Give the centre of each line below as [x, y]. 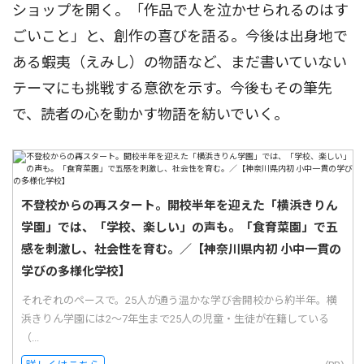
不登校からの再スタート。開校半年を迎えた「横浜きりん [180, 206]
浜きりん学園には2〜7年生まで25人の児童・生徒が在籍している [175, 319]
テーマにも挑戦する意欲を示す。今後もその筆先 [172, 89]
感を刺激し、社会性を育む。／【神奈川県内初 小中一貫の [181, 250]
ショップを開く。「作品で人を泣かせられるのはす [180, 11]
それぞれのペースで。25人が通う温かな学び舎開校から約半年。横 [179, 301]
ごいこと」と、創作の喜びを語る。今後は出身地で [180, 37]
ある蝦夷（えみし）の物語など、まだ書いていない [180, 63]
